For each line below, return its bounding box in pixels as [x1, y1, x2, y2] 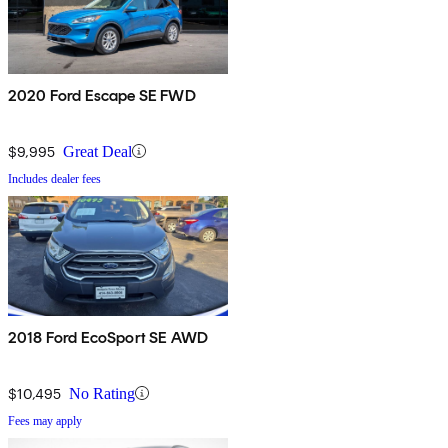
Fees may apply [8, 413, 82, 428]
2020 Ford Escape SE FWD [8, 85, 196, 105]
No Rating [69, 384, 135, 402]
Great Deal [63, 142, 132, 160]
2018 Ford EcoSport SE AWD [8, 327, 208, 347]
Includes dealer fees [8, 171, 101, 186]
